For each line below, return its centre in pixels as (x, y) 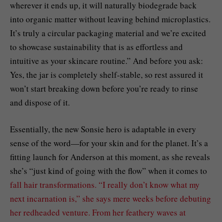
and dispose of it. (40, 102)
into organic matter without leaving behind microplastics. (110, 19)
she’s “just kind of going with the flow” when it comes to (109, 170)
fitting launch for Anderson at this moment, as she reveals (110, 157)
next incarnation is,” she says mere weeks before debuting (111, 198)
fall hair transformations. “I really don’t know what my (105, 184)
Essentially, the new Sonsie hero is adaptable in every (103, 129)
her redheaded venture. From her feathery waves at (98, 212)
